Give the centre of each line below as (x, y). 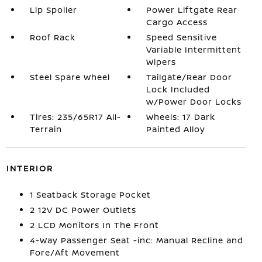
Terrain (46, 129)
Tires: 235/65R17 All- (75, 117)
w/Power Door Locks (194, 101)
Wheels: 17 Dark (181, 117)
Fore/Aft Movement (75, 252)
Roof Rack (52, 37)
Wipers (161, 62)
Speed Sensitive (182, 37)
